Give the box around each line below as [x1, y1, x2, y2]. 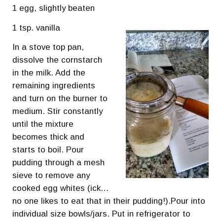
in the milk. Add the [12, 68, 86, 78]
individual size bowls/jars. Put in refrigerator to [12, 209, 191, 219]
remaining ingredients [12, 81, 96, 91]
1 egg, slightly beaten [12, 3, 95, 13]
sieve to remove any [12, 171, 90, 181]
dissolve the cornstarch [12, 55, 103, 65]
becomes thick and [12, 132, 85, 142]
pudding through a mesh [12, 158, 105, 168]
